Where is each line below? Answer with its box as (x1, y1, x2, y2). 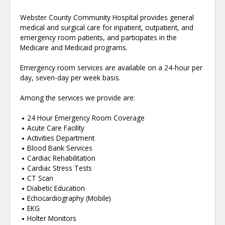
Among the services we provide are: (20, 93, 135, 103)
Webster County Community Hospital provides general (20, 13, 194, 23)
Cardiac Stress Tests (27, 163, 92, 173)
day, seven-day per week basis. (20, 73, 121, 83)
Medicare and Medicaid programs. (20, 43, 128, 53)
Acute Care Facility (27, 123, 84, 133)
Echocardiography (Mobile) (27, 193, 111, 203)
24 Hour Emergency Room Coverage (27, 113, 145, 123)
